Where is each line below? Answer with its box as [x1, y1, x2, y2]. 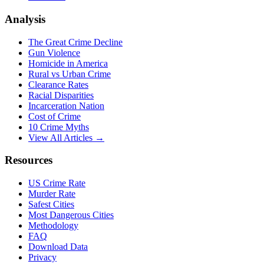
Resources [5, 154, 52, 167]
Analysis [5, 12, 45, 25]
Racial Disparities [28, 90, 94, 100]
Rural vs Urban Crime [28, 68, 111, 79]
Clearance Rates [28, 79, 88, 90]
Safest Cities [28, 199, 74, 210]
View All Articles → [28, 132, 104, 143]
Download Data [28, 242, 88, 252]
